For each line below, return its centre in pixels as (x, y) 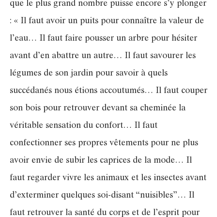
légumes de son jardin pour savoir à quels (89, 73)
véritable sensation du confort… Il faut (84, 126)
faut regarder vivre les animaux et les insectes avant (108, 178)
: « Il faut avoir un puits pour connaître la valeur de (107, 21)
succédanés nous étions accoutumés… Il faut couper (108, 91)
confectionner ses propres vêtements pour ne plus (104, 143)
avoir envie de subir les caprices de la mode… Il (101, 161)
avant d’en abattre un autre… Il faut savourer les (103, 56)
